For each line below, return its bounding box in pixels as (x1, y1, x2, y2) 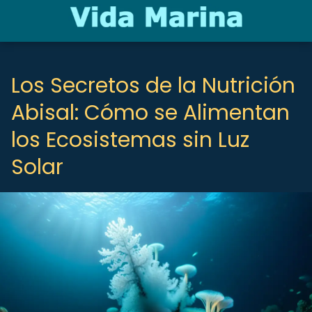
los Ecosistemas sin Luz (11, 125, 249, 155)
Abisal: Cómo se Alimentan (11, 98, 290, 127)
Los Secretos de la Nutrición (11, 71, 295, 100)
